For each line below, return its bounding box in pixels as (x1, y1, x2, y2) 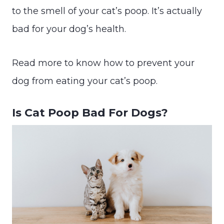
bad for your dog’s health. (12, 23, 126, 34)
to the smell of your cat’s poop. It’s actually (12, 5, 202, 16)
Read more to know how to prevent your (12, 57, 194, 68)
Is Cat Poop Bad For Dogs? (12, 105, 168, 119)
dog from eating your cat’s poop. (12, 75, 157, 86)
